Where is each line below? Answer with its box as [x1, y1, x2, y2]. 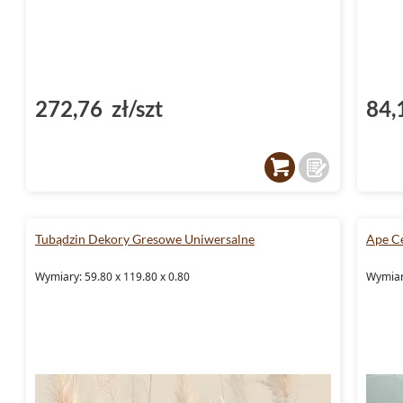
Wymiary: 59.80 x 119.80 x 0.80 [35, 268, 190, 284]
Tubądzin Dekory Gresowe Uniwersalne [35, 230, 255, 246]
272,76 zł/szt [35, 94, 163, 121]
